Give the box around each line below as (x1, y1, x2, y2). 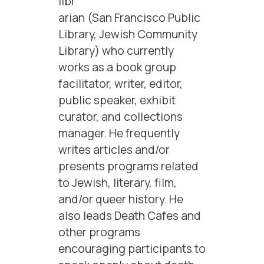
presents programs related (58, 158, 199, 174)
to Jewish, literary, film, (58, 174, 177, 190)
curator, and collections (58, 108, 183, 124)
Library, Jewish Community (58, 26, 197, 42)
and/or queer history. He (58, 191, 183, 207)
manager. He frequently (58, 125, 180, 141)
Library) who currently (58, 42, 174, 58)
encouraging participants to (58, 240, 206, 256)
